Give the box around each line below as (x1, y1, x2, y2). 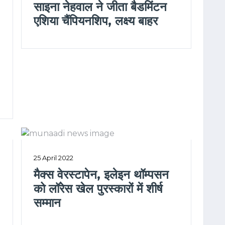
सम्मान (34, 195, 61, 210)
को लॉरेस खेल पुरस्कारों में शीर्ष (34, 181, 163, 196)
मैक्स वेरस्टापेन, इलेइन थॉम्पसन (34, 167, 169, 182)
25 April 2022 (34, 154, 73, 162)
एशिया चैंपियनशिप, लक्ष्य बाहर (34, 13, 158, 28)
